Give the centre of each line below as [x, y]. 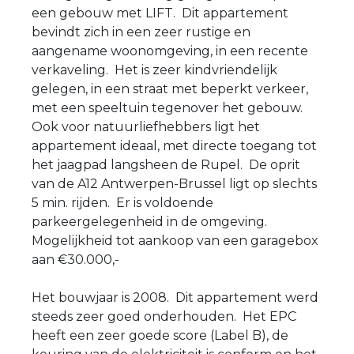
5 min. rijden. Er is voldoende [122, 202]
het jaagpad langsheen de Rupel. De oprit [166, 164]
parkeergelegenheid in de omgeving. [151, 221]
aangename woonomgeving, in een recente [170, 51]
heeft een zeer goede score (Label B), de [160, 335]
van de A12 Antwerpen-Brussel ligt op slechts [174, 183]
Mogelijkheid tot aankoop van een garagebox [175, 240]
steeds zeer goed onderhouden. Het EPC [164, 316]
